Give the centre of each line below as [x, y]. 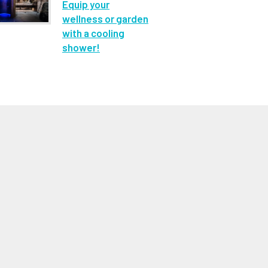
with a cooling [93, 33]
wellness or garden [105, 19]
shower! [81, 47]
